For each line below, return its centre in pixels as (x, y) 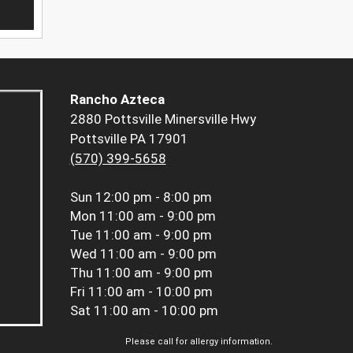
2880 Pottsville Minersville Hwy (163, 119)
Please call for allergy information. (199, 342)
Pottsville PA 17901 (129, 139)
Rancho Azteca (117, 100)
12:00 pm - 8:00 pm (153, 197)
